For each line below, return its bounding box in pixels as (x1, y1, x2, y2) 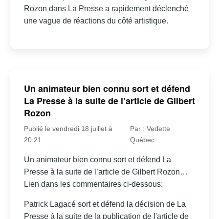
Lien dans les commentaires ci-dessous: (23, 180, 163, 188)
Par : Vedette (130, 125, 170, 132)
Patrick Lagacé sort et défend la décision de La (23, 200, 186, 208)
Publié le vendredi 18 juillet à (23, 125, 112, 132)
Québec (130, 136, 154, 144)
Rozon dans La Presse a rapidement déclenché (23, 4, 189, 13)
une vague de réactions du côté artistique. (23, 17, 168, 25)
